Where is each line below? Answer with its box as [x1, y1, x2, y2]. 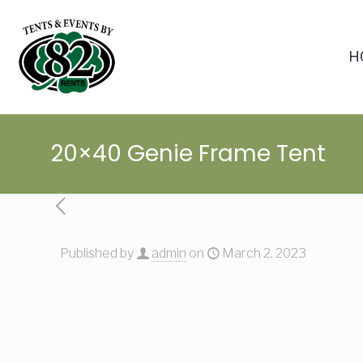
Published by [60, 246, 136, 261]
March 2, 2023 [222, 246, 306, 261]
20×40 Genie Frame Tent [50, 138, 326, 169]
